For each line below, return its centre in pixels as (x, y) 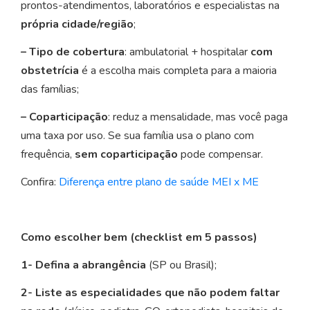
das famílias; (50, 90)
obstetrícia (50, 71)
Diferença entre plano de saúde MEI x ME (159, 182)
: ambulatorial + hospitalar (188, 52)
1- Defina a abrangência (83, 265)
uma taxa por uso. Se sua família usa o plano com (137, 136)
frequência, (48, 155)
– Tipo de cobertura (73, 52)
